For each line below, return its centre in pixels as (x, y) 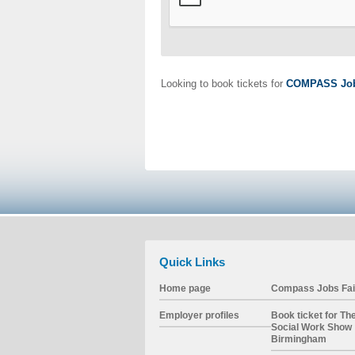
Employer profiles (199, 315)
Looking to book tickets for (223, 84)
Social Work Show (311, 327)
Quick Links (192, 262)
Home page (185, 288)
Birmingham (298, 339)
